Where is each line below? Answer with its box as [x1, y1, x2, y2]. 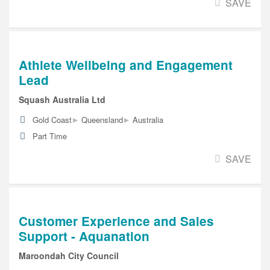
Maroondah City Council [19, 249, 119, 262]
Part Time [33, 130, 67, 142]
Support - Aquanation [19, 227, 149, 245]
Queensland [81, 114, 123, 126]
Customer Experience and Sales [19, 212, 214, 230]
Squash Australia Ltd [19, 93, 105, 106]
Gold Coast [33, 114, 72, 126]
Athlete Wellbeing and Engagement [19, 56, 233, 74]
